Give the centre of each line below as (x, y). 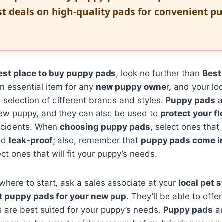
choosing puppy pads (105, 127)
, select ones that (185, 127)
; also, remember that (97, 140)
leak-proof (31, 140)
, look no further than (159, 73)
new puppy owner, (134, 86)
